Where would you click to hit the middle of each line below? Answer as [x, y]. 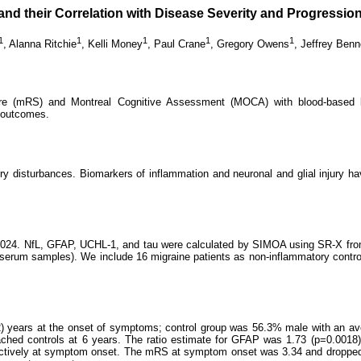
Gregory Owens [253, 44]
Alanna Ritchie [43, 44]
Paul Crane [180, 44]
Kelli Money [115, 44]
